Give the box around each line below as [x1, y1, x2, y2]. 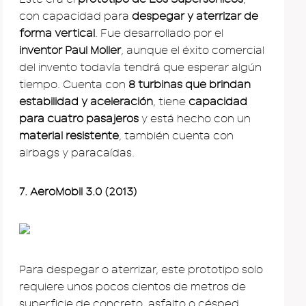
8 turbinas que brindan [126, 78, 251, 91]
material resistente [19, 129, 119, 142]
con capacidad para [19, 10, 132, 23]
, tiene [153, 95, 189, 108]
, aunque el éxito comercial [121, 44, 264, 57]
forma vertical [19, 27, 95, 40]
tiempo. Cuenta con [19, 78, 126, 91]
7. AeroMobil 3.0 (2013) [19, 185, 137, 198]
